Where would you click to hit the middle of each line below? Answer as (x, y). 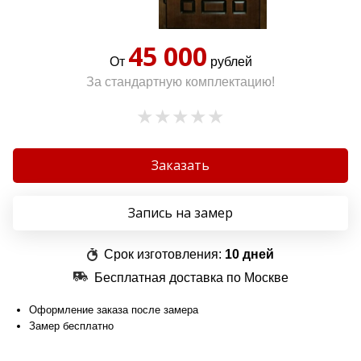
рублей (229, 62)
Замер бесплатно (71, 326)
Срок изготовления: (163, 254)
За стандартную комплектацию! (180, 82)
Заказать (180, 165)
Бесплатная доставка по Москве (191, 278)
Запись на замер (180, 213)
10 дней (249, 254)
